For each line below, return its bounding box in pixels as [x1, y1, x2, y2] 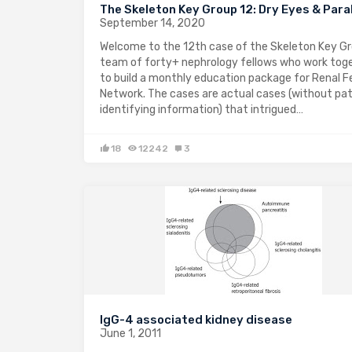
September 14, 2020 [100, 16, 205, 30]
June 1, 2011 [100, 326, 161, 340]
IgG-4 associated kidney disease [100, 312, 292, 327]
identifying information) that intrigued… [100, 102, 303, 116]
